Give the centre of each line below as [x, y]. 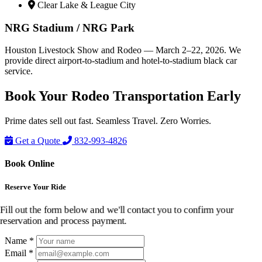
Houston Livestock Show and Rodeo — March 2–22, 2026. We [123, 50]
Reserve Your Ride [35, 187]
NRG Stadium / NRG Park [70, 27]
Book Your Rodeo [59, 96]
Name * [19, 240]
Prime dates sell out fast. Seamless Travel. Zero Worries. [108, 121]
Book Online [30, 164]
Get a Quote [38, 141]
